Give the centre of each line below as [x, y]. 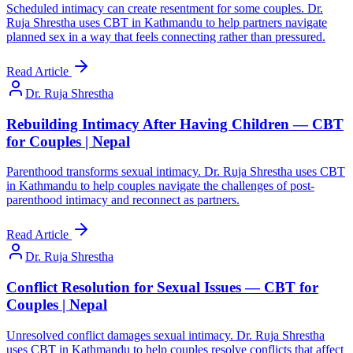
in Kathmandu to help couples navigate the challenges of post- [160, 186]
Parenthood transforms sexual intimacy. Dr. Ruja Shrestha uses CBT [176, 172]
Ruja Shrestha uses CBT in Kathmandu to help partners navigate [167, 22]
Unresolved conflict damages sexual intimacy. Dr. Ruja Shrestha [165, 335]
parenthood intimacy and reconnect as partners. [123, 200]
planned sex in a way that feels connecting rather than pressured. [166, 37]
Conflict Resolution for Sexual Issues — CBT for [162, 288]
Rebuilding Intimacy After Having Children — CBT [175, 124]
